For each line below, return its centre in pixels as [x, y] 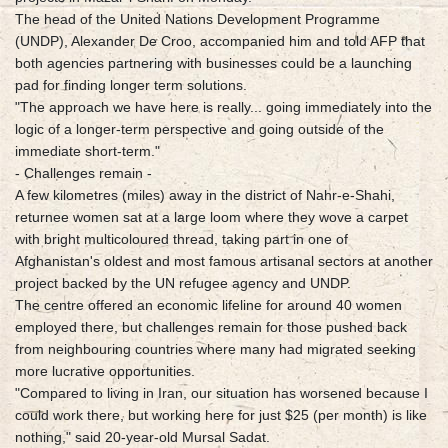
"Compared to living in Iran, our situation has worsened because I [221, 393]
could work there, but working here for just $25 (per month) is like [221, 415]
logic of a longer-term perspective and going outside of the [199, 129]
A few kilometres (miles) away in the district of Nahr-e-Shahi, [205, 195]
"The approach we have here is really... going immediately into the [223, 107]
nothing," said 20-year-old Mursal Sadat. [142, 437]
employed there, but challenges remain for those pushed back [211, 327]
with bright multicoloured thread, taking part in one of [181, 239]
